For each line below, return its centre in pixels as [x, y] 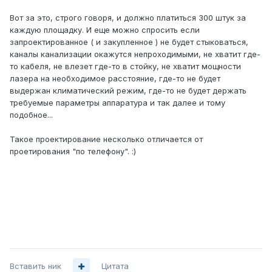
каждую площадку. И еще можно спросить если [105, 30]
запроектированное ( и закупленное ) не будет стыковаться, [129, 42]
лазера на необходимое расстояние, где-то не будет [115, 79]
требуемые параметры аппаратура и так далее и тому [117, 103]
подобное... [31, 115]
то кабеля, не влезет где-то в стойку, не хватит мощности [125, 66]
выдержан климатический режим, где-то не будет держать [128, 91]
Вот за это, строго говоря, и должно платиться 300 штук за [128, 18]
